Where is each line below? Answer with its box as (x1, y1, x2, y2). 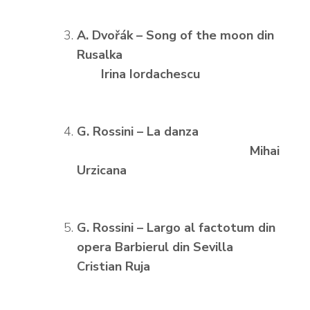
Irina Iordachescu (77, 66, 200, 82)
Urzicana (77, 162, 127, 179)
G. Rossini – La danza (77, 123, 285, 140)
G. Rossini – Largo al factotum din (77, 219, 275, 236)
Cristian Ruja (77, 258, 150, 275)
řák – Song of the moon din (115, 27, 274, 44)
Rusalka (77, 46, 250, 63)
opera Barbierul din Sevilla (77, 239, 264, 255)
